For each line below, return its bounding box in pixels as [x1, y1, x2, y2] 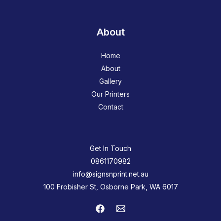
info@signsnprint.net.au [73, 170, 148, 179]
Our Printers [91, 90, 130, 99]
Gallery [99, 77, 122, 86]
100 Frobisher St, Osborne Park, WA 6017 [43, 183, 178, 191]
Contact [98, 103, 123, 111]
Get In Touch [90, 144, 131, 153]
